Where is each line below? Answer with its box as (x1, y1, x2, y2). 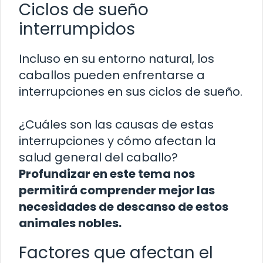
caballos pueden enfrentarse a (19, 67, 205, 84)
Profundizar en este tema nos (19, 166, 195, 183)
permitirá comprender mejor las (19, 182, 215, 199)
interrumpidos (19, 18, 135, 41)
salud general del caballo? (19, 149, 178, 166)
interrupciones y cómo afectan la (19, 133, 216, 150)
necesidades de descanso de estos (19, 198, 228, 215)
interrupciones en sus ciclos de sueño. (19, 83, 242, 100)
